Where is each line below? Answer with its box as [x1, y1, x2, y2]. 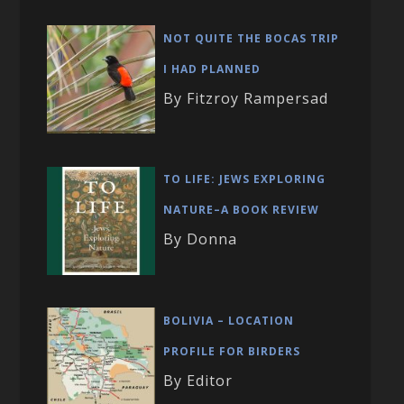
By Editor [163, 370, 234, 390]
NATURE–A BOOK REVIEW [163, 202, 320, 218]
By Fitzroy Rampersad [163, 87, 329, 108]
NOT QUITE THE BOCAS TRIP [163, 30, 340, 46]
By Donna [163, 229, 238, 250]
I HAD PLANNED [163, 60, 262, 77]
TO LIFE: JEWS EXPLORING [163, 171, 326, 188]
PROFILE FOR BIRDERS [163, 343, 301, 359]
